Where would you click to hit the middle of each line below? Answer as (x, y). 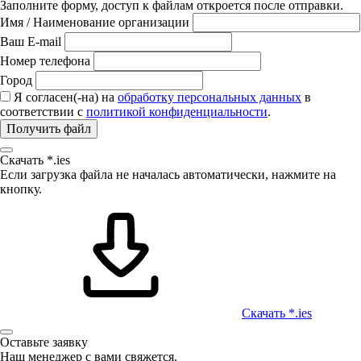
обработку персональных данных (210, 97)
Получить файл (49, 128)
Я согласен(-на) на (66, 97)
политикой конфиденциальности (177, 111)
